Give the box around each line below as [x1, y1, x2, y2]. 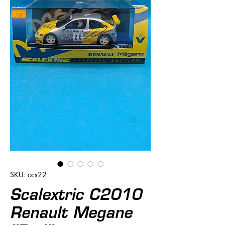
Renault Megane [10, 202, 132, 222]
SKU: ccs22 [10, 169, 47, 179]
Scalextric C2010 [10, 184, 142, 204]
